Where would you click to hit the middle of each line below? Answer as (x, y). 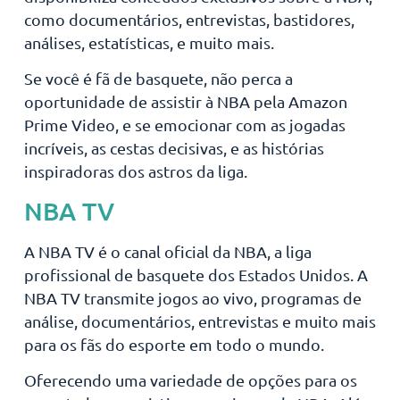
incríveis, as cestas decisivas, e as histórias (174, 148)
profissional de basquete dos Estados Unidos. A (196, 274)
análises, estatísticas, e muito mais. (149, 42)
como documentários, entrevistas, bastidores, (189, 19)
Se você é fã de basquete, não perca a (158, 79)
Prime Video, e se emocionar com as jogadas (184, 125)
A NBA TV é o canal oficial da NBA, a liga (167, 251)
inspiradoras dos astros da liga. (135, 171)
